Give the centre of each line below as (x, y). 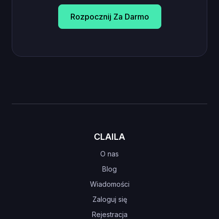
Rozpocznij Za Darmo (109, 17)
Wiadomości (109, 184)
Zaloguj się (109, 199)
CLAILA (109, 137)
